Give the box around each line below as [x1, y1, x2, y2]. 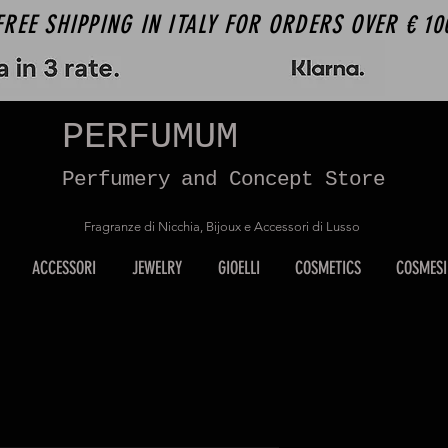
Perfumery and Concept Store [62, 168, 385, 191]
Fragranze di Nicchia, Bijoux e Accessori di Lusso [84, 219, 363, 234]
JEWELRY [132, 257, 182, 279]
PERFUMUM [62, 116, 238, 158]
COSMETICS [295, 257, 361, 279]
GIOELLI [218, 257, 260, 279]
